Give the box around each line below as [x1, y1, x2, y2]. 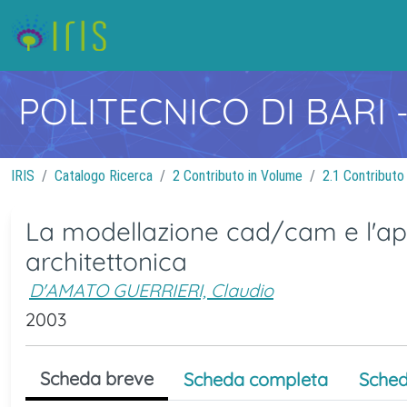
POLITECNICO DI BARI [18, 88, 396, 134]
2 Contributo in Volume [173, 167, 303, 184]
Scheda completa [184, 368, 328, 391]
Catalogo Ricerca [55, 167, 153, 184]
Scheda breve [40, 367, 154, 390]
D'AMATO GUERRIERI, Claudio [29, 279, 273, 302]
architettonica [25, 245, 187, 277]
